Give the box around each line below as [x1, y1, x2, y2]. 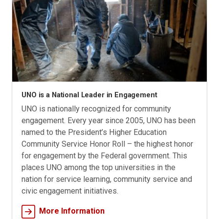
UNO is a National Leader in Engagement [22, 90, 157, 100]
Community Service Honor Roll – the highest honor [22, 139, 194, 149]
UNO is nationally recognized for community [22, 104, 172, 114]
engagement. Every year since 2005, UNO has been [22, 116, 196, 126]
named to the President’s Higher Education [22, 128, 167, 137]
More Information [39, 206, 105, 216]
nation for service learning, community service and [22, 175, 193, 184]
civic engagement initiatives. [22, 186, 119, 196]
